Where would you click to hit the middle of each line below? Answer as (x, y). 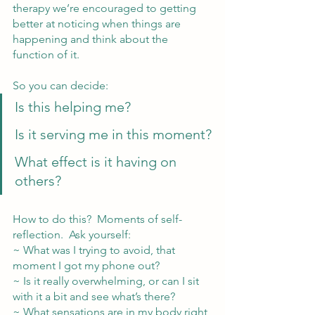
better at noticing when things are (98, 23)
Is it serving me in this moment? (113, 134)
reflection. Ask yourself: (72, 234)
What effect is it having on (97, 161)
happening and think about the (92, 39)
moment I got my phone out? (86, 265)
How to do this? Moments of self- (97, 219)
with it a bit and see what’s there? (94, 296)
